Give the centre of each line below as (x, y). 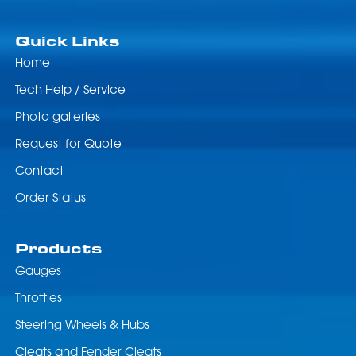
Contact (39, 172)
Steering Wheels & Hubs (82, 326)
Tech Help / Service (70, 91)
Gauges (38, 272)
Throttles (38, 299)
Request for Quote (68, 145)
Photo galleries (57, 118)
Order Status (50, 199)
